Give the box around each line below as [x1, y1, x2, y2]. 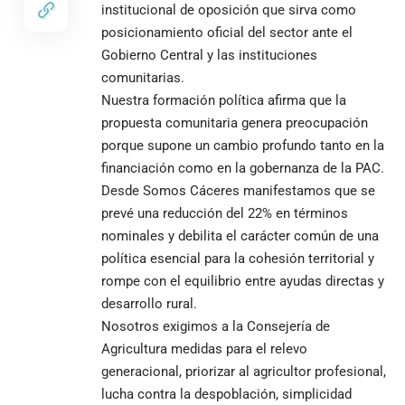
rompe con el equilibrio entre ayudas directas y [101, 272, 384, 289]
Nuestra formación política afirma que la [101, 91, 346, 108]
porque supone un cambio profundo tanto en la [101, 137, 384, 154]
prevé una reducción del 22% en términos [101, 204, 348, 221]
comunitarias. [101, 69, 184, 86]
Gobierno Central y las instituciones [101, 46, 317, 63]
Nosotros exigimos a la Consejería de [101, 317, 330, 334]
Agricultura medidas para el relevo [101, 340, 307, 357]
